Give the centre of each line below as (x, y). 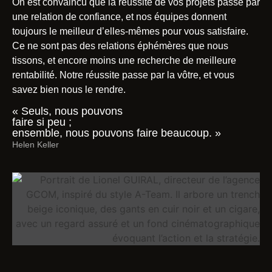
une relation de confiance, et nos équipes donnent (119, 16)
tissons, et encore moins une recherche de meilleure (124, 60)
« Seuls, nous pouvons (67, 111)
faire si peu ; (42, 122)
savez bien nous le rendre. (69, 89)
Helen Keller (36, 145)
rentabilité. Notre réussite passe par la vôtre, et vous (123, 75)
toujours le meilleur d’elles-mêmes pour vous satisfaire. (130, 31)
